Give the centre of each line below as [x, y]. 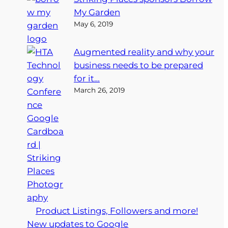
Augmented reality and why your [144, 52]
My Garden [97, 12]
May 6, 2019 [94, 24]
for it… [87, 78]
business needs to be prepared [139, 65]
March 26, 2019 [99, 90]
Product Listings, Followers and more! [117, 210]
